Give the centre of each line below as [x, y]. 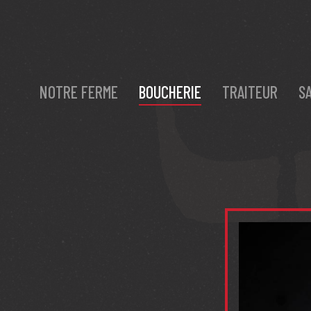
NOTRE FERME [79, 92]
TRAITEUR [250, 92]
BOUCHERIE [170, 92]
